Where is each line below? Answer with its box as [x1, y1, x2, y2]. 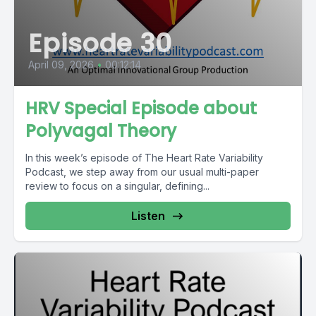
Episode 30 [28, 25, 172, 61]
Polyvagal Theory [25, 119, 176, 142]
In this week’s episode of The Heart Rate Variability [25, 151, 263, 164]
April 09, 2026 [28, 58, 94, 71]
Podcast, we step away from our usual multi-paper [25, 165, 259, 178]
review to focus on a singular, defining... [25, 179, 209, 192]
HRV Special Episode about [25, 96, 257, 120]
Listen [131, 208, 165, 223]
